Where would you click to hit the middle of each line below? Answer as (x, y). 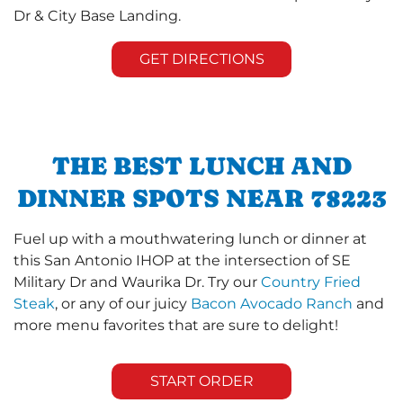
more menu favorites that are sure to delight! (176, 325)
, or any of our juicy (123, 303)
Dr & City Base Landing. (97, 15)
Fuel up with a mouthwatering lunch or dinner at (190, 238)
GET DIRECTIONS (201, 58)
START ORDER (201, 381)
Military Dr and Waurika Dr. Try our (137, 282)
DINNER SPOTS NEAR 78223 (201, 197)
